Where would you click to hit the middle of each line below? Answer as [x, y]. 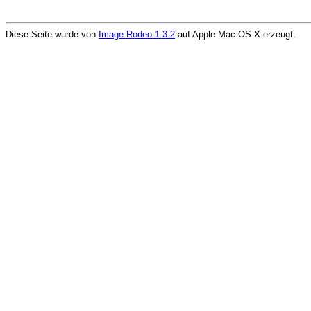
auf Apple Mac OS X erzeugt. [235, 34]
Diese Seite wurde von [52, 34]
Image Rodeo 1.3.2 [137, 34]
